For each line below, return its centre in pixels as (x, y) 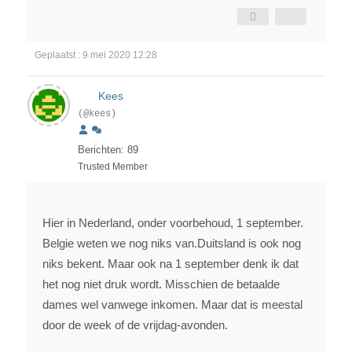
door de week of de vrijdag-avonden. (135, 325)
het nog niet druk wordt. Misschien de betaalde (161, 284)
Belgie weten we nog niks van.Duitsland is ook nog (172, 244)
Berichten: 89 (108, 150)
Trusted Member (113, 167)
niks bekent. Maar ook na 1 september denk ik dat (170, 264)
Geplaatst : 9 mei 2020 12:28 (96, 55)
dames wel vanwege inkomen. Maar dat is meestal (172, 305)
